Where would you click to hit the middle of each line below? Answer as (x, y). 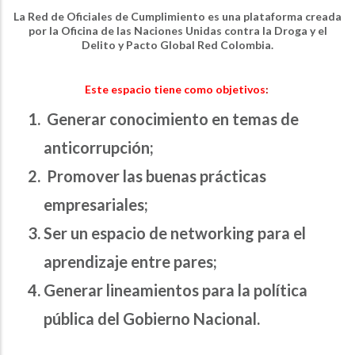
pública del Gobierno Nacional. (152, 319)
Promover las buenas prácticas (155, 176)
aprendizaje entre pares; (130, 262)
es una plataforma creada (273, 17)
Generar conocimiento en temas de (171, 119)
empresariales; (96, 205)
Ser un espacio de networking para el (175, 233)
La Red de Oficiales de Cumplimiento (109, 17)
